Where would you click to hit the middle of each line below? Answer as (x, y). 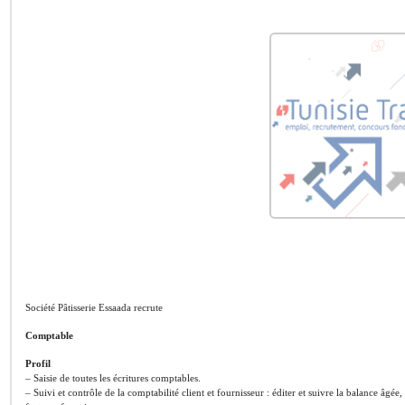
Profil (38, 363)
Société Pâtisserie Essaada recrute (94, 307)
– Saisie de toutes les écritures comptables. (113, 378)
